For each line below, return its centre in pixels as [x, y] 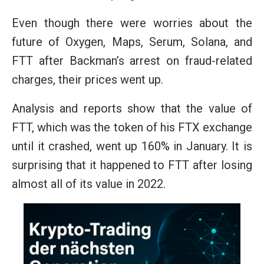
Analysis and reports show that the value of [132, 109]
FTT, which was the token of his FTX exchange [132, 128]
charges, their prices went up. [88, 80]
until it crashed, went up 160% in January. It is [132, 146]
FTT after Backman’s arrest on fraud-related [132, 61]
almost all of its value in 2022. [89, 184]
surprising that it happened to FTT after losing [132, 165]
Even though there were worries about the [132, 23]
